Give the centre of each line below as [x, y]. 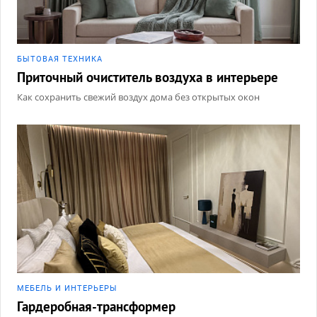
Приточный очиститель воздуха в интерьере [148, 77]
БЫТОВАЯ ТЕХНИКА [60, 59]
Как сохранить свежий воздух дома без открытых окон [138, 97]
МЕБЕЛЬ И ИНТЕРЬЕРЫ [67, 288]
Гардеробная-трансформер [96, 306]
